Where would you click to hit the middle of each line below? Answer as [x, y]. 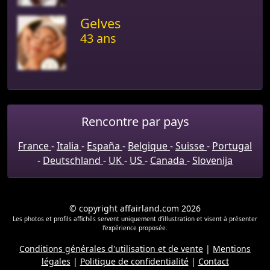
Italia [69, 146]
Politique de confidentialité [134, 261]
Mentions [232, 248]
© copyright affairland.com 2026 [135, 208]
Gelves [100, 23]
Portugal [232, 146]
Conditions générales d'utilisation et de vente [111, 248]
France [35, 146]
